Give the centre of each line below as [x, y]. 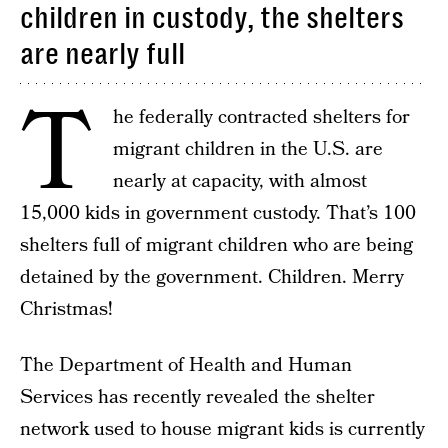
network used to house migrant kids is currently [222, 429]
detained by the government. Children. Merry [212, 277]
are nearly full [102, 54]
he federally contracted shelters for [261, 117]
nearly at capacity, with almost [240, 181]
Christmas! [66, 309]
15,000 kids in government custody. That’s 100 [218, 213]
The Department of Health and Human [186, 365]
